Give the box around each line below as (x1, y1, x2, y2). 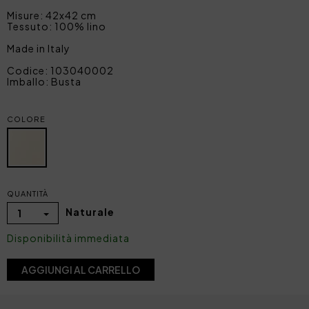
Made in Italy (7, 41, 70, 54)
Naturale (66, 205, 114, 218)
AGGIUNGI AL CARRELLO (21, 263, 140, 276)
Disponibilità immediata (7, 231, 130, 244)
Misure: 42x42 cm (7, 8, 97, 21)
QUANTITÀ (7, 188, 48, 198)
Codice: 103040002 (7, 63, 114, 77)
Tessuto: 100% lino (7, 19, 106, 32)
